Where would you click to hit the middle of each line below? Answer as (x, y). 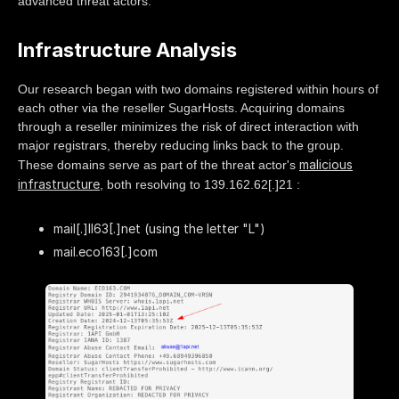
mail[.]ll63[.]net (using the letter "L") (159, 228)
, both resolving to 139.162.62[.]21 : (200, 184)
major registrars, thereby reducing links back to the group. (181, 145)
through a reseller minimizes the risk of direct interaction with (188, 126)
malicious (326, 164)
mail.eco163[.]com (106, 252)
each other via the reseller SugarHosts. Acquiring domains (181, 107)
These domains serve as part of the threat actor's (159, 164)
